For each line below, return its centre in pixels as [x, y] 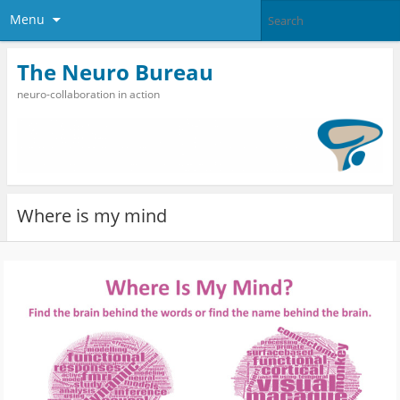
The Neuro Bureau [115, 71]
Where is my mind [92, 215]
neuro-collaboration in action [88, 94]
